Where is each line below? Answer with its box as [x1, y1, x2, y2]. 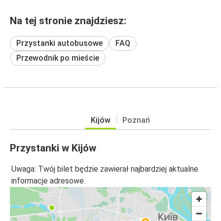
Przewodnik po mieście [16, 53, 99, 63]
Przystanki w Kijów [10, 142, 96, 154]
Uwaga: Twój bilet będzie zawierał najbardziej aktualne [11, 164, 198, 174]
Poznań [122, 115, 150, 125]
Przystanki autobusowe [16, 38, 103, 48]
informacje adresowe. [11, 176, 85, 186]
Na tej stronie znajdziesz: [10, 14, 126, 27]
